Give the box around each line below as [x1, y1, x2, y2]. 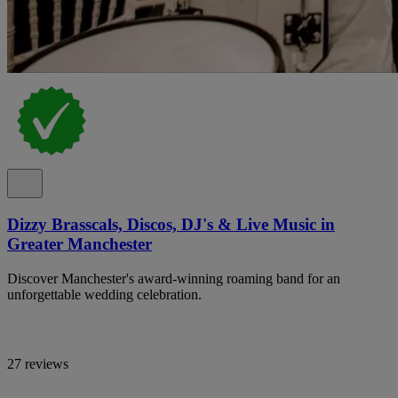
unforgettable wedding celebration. [7, 286, 202, 302]
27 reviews [7, 355, 68, 371]
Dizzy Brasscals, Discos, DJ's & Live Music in [7, 215, 335, 235]
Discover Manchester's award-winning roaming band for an [7, 270, 340, 286]
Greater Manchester [7, 235, 152, 254]
